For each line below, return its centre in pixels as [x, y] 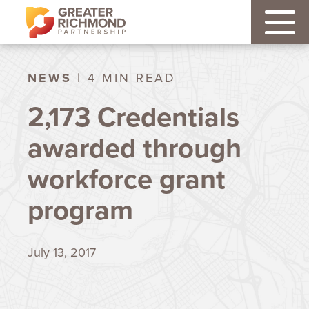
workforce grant [127, 179]
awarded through [134, 148]
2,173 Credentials [133, 117]
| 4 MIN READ [124, 78]
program [80, 210]
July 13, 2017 [62, 252]
